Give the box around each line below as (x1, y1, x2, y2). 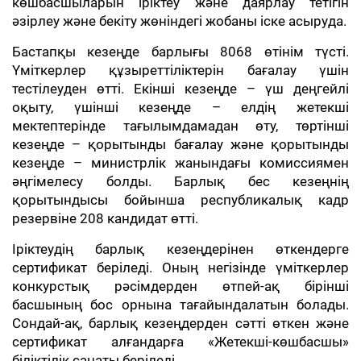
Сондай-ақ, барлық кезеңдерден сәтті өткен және (12, 315, 349, 331)
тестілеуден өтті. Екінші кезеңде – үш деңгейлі (12, 81, 349, 97)
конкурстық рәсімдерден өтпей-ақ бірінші (12, 278, 349, 294)
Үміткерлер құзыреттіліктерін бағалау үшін (12, 62, 349, 78)
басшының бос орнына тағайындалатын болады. (12, 297, 349, 313)
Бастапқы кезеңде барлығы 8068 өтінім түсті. (12, 44, 349, 60)
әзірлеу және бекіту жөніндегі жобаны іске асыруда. (12, 13, 346, 29)
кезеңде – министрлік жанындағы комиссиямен (12, 155, 349, 171)
